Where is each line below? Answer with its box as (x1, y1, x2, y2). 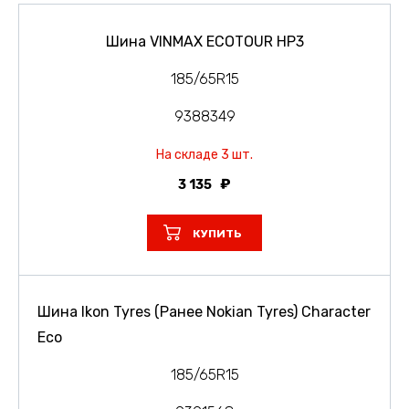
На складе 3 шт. (156, 146, 253, 163)
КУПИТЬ (193, 226, 242, 240)
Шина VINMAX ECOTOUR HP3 (105, 32, 304, 50)
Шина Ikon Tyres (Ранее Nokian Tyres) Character (37, 302, 371, 320)
